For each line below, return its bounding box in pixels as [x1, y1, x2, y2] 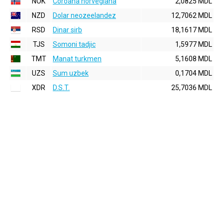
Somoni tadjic [53, 40, 96, 48]
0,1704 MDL [175, 69, 212, 77]
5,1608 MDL [175, 55, 212, 63]
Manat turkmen [53, 55, 102, 63]
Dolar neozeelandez [53, 11, 116, 19]
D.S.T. [53, 84, 70, 92]
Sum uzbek [53, 69, 89, 77]
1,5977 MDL [175, 40, 212, 48]
